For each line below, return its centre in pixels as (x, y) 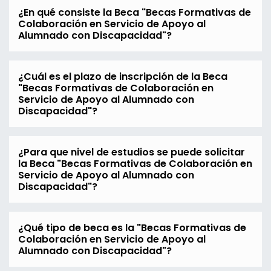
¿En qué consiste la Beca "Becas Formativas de (135, 13)
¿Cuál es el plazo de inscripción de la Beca (123, 77)
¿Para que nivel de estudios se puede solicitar (132, 152)
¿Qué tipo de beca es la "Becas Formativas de (132, 228)
